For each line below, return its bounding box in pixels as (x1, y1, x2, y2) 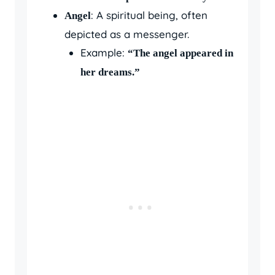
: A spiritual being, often (91, 9, 207, 21)
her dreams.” (80, 66, 140, 78)
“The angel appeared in (127, 47, 233, 59)
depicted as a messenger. (64, 28, 189, 41)
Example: (80, 46, 128, 59)
